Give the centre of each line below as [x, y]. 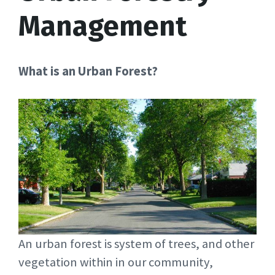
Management [103, 26]
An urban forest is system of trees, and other [136, 244]
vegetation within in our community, [116, 262]
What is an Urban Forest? [88, 71]
